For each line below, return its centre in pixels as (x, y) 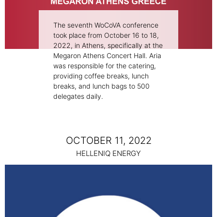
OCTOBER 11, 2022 (108, 141)
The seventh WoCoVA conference (106, 25)
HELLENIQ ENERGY (108, 154)
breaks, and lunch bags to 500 (101, 86)
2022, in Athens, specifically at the (108, 46)
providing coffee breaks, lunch (101, 76)
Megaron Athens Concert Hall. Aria (107, 56)
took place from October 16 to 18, (106, 35)
